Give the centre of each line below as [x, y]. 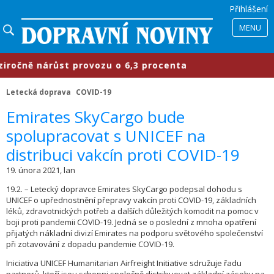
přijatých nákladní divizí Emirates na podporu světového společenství [135, 233]
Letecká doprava [39, 92]
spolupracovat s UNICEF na [106, 136]
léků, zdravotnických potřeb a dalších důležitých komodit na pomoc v [132, 211]
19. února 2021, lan [41, 170]
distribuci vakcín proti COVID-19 [123, 155]
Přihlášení [249, 9]
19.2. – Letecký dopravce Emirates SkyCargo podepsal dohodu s [124, 189]
